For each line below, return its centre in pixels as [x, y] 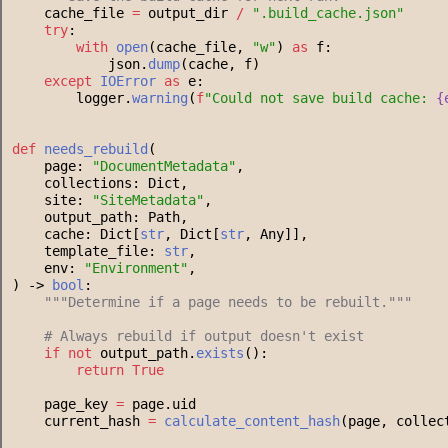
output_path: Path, [100, 217]
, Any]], [276, 234]
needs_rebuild [96, 149]
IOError [128, 81]
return [100, 370]
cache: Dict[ [76, 234]
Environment [136, 268]
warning [160, 98]
